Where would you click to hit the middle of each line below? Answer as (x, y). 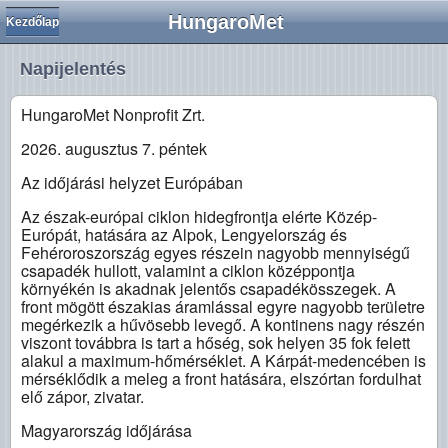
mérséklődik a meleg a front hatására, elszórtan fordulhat (221, 378)
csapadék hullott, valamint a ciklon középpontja (188, 270)
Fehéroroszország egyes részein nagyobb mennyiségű (215, 252)
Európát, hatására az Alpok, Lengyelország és (184, 234)
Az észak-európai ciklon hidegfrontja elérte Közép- (199, 216)
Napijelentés (73, 69)
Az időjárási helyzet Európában (132, 182)
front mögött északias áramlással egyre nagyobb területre (223, 306)
